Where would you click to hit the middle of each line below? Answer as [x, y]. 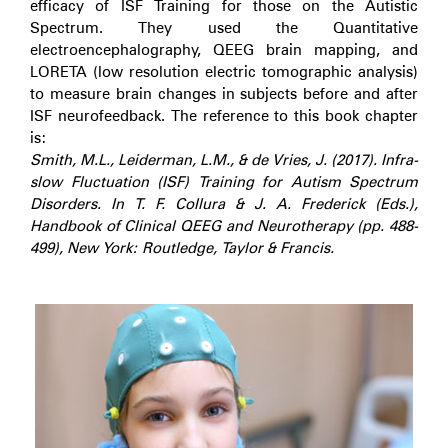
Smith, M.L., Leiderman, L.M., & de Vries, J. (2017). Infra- [224, 160]
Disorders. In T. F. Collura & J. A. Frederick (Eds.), [224, 204]
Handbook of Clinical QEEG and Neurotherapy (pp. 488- [224, 226]
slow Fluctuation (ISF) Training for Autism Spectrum [224, 182]
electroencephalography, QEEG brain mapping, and [224, 50]
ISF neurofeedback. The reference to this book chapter [224, 116]
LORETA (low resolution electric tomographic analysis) [224, 72]
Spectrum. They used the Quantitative [224, 28]
